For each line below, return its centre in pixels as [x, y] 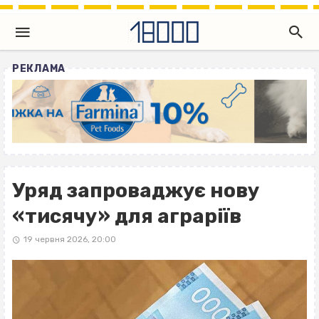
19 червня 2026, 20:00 [69, 240]
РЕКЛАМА [39, 69]
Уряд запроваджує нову [136, 191]
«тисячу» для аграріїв [127, 216]
